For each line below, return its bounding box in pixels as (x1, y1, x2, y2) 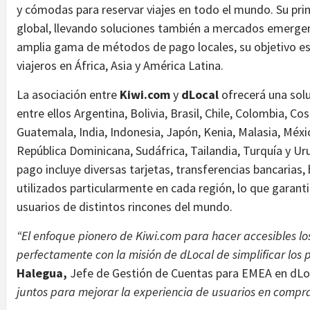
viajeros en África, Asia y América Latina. (17, 57, 224, 73)
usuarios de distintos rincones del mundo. (17, 198, 232, 215)
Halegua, (17, 264, 70, 281)
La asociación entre (17, 86, 120, 102)
